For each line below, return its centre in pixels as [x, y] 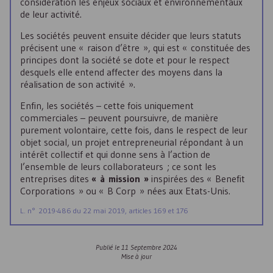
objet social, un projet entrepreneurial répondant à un [132, 142]
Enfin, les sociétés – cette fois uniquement [107, 105]
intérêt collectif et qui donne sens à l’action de [115, 154]
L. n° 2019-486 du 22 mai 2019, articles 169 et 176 [104, 211]
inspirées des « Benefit [197, 179]
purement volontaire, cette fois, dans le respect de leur [134, 130]
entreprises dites [56, 179]
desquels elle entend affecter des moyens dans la [121, 72]
